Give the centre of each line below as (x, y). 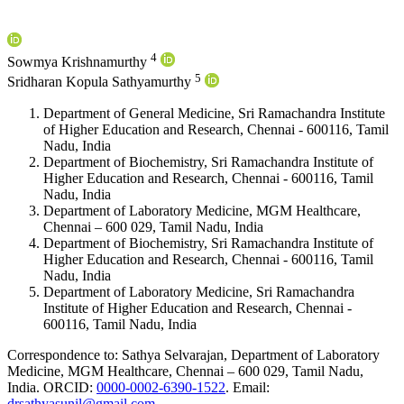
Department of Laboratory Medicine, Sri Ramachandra (199, 291)
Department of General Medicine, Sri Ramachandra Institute (214, 113)
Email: (251, 387)
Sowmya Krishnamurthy (79, 62)
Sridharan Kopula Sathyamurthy (101, 82)
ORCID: (68, 387)
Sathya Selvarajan (173, 354)
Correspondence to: (63, 354)
